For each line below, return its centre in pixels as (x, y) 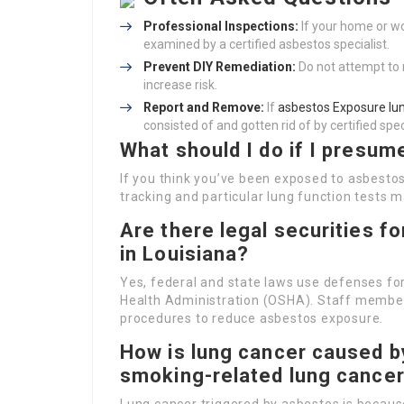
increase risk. (180, 85)
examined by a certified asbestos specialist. (266, 44)
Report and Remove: (204, 107)
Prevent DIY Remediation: (220, 67)
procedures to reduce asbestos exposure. (252, 318)
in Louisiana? (185, 254)
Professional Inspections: (221, 26)
